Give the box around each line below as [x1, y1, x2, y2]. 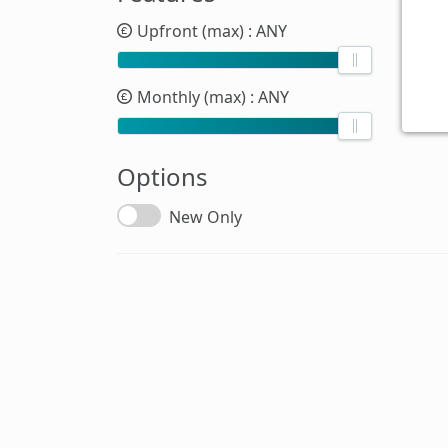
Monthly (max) [133, 85, 250, 108]
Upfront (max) [133, 19, 248, 42]
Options [117, 159, 208, 193]
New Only [169, 205, 242, 228]
